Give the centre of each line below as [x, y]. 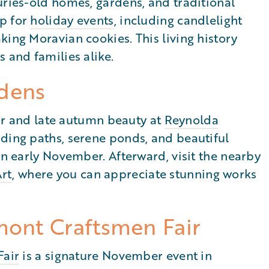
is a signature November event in [116, 255]
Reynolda [191, 119]
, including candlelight [178, 20]
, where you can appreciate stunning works [134, 174]
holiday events [72, 20]
